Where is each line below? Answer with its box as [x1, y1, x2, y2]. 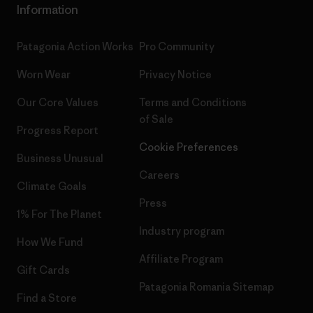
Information [17, 2, 78, 17]
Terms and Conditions [139, 96, 247, 109]
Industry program [139, 224, 224, 238]
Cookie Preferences [139, 140, 238, 154]
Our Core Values [17, 96, 99, 109]
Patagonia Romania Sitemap [139, 280, 274, 293]
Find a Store [17, 291, 77, 305]
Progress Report [17, 124, 99, 137]
